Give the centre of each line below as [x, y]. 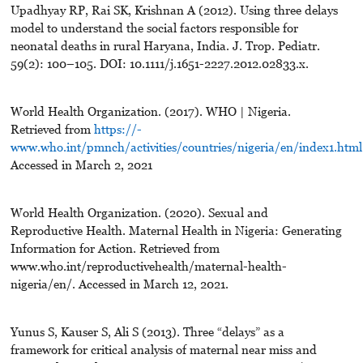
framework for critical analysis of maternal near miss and [163, 349]
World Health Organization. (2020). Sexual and [139, 212]
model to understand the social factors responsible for [154, 27]
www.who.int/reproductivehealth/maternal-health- [148, 265]
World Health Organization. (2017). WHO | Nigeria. [150, 111]
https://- [117, 128]
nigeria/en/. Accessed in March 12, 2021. [119, 283]
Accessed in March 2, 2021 [81, 164]
